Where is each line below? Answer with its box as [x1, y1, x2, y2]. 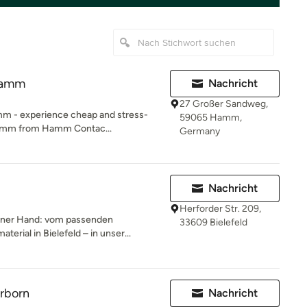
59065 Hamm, [180, 112, 242, 123]
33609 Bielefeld [180, 217, 247, 228]
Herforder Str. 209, [180, 203, 261, 214]
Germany [180, 125, 220, 137]
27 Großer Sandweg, [180, 98, 268, 110]
